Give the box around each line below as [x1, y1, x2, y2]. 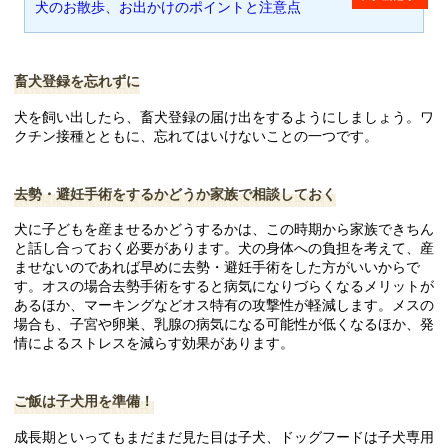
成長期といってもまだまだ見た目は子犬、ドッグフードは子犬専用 [14, 428, 434, 445]
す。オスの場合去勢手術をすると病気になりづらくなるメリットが [14, 278, 434, 295]
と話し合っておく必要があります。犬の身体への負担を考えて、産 [14, 240, 434, 257]
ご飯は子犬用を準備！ [14, 393, 154, 410]
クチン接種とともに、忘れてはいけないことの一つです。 [14, 127, 378, 144]
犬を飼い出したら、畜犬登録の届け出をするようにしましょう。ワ [14, 108, 434, 125]
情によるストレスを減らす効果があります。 [14, 335, 294, 352]
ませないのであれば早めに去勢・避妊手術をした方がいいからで [14, 259, 420, 276]
